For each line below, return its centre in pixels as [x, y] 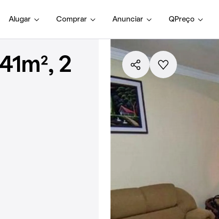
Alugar [20, 19]
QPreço [182, 19]
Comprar [72, 19]
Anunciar [128, 19]
